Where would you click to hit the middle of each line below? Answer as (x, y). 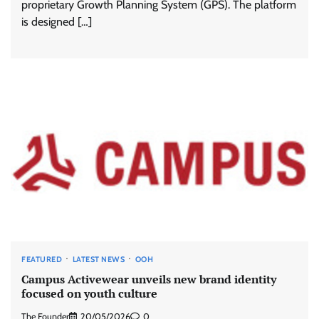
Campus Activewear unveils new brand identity (149, 279)
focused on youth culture (89, 294)
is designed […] (57, 22)
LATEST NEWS (98, 260)
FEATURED (42, 260)
